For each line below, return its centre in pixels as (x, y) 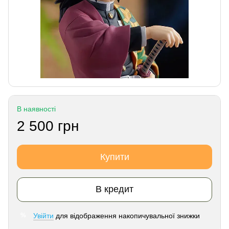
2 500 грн (48, 126)
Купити (114, 157)
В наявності (36, 109)
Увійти (43, 215)
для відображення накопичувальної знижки (127, 215)
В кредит (114, 189)
